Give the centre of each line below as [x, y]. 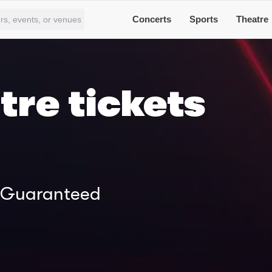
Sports [204, 19]
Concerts [152, 19]
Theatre [253, 19]
